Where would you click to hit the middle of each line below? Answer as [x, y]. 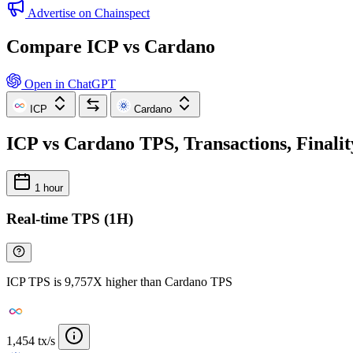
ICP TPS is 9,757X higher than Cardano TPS [119, 282]
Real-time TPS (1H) [70, 219]
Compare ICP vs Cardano [111, 46]
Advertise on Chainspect [89, 13]
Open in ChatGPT [69, 84]
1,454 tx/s [31, 341]
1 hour [47, 188]
